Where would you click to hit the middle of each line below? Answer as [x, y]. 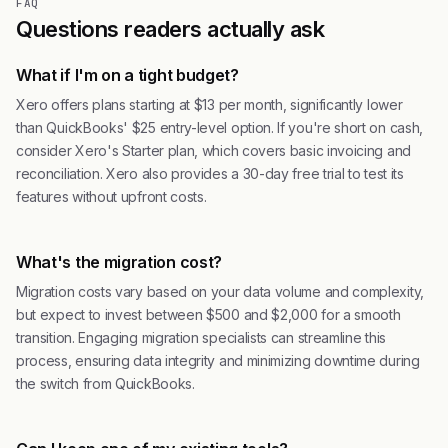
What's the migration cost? [119, 262]
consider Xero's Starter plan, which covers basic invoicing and [213, 150]
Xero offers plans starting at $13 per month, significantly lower [209, 104]
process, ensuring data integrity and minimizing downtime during [218, 360]
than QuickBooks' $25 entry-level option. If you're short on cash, [219, 127]
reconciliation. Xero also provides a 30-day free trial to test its [210, 173]
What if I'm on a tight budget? [127, 75]
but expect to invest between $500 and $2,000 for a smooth [208, 314]
